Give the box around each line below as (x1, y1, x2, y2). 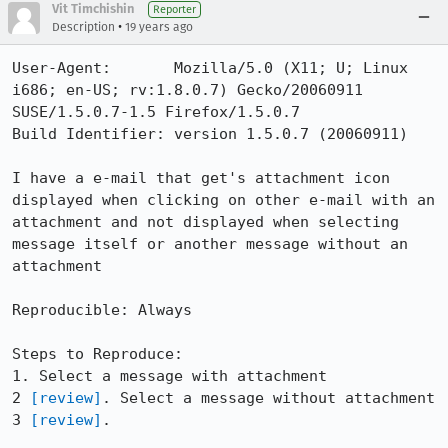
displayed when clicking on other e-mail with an (12, 191, 435, 209)
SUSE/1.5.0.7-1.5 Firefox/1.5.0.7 (12, 103, 300, 121)
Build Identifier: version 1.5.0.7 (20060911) (12, 125, 408, 143)
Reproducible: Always (12, 301, 192, 319)
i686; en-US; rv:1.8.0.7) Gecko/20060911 (12, 81, 363, 99)
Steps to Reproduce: (12, 345, 183, 363)
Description (52, 20, 115, 34)
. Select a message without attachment (102, 389, 435, 407)
